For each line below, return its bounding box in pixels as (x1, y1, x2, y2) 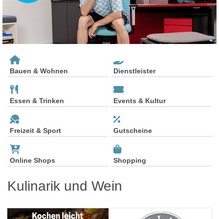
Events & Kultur (113, 96, 166, 105)
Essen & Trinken (10, 96, 64, 105)
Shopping (113, 156, 146, 164)
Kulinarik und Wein (7, 178, 122, 194)
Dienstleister (113, 66, 155, 75)
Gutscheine (113, 126, 152, 134)
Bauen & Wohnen (10, 66, 68, 75)
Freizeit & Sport (10, 126, 61, 134)
